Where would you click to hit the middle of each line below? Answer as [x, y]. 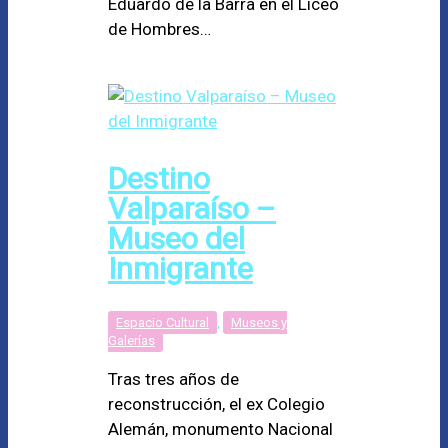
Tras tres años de [173, 378]
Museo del [176, 238]
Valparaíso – [192, 208]
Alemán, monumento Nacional [220, 428]
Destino [159, 178]
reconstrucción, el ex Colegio [216, 403]
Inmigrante [180, 268]
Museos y [259, 322]
